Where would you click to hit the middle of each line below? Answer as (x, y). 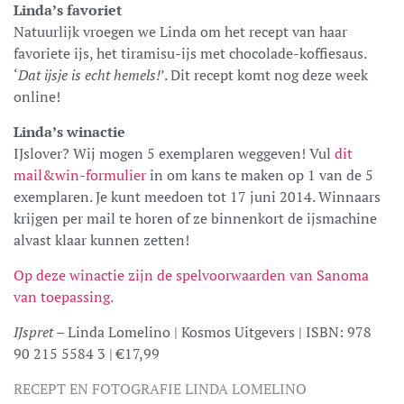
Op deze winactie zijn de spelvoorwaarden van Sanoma (191, 275)
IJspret (33, 331)
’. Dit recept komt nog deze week (264, 74)
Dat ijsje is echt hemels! (89, 74)
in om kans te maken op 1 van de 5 (260, 174)
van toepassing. (64, 296)
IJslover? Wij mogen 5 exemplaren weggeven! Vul (174, 153)
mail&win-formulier (80, 174)
